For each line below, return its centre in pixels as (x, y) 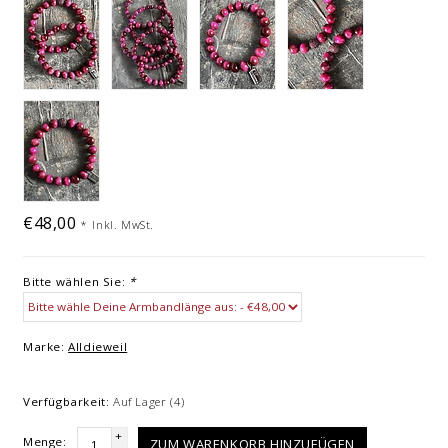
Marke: (44, 346)
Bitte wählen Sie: (76, 281)
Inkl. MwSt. (123, 224)
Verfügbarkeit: (66, 401)
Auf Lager (142, 401)
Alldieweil (98, 346)
